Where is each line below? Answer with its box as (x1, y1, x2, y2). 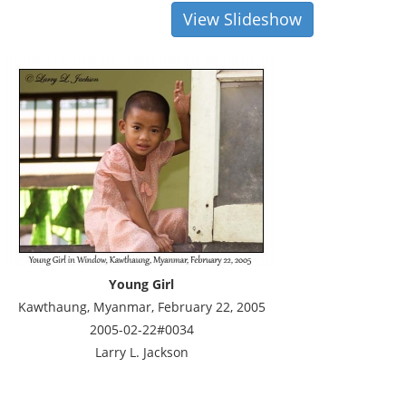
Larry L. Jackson (94, 343, 188, 361)
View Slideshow (183, 8, 302, 30)
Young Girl (109, 275, 174, 293)
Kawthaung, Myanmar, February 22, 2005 (17, 298, 266, 315)
